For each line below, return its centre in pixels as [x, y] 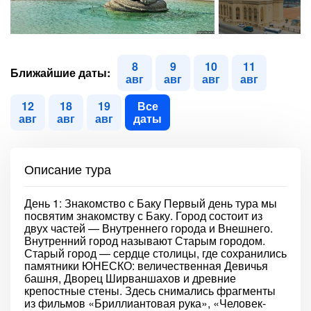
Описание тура [68, 169]
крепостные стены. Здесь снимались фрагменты [150, 291]
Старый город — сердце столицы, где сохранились [155, 253]
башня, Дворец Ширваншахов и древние [130, 278]
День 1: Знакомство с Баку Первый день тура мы [151, 203]
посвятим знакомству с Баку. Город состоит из [143, 216]
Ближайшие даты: [60, 73]
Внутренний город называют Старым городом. [145, 241]
